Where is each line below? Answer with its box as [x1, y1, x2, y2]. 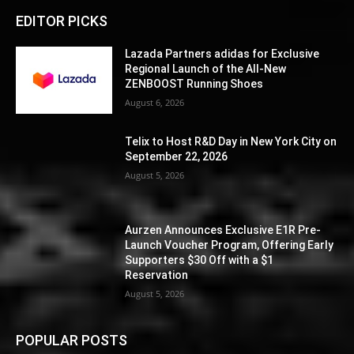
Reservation [125, 269, 189, 282]
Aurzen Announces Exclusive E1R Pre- [125, 224, 322, 237]
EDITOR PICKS [16, 12, 107, 29]
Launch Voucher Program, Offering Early [125, 239, 334, 252]
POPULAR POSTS [16, 332, 127, 349]
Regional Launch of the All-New [125, 62, 287, 75]
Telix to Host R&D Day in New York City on [125, 135, 337, 149]
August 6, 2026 [125, 96, 185, 108]
